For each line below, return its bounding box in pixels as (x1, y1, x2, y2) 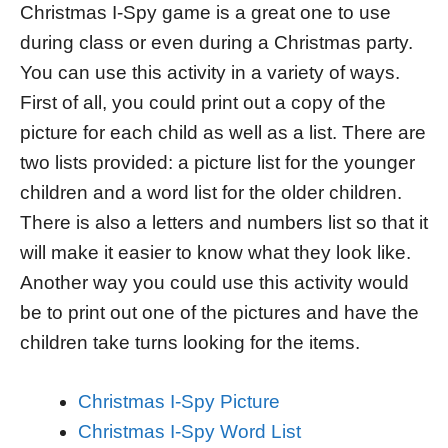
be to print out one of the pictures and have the (20, 301, 419, 323)
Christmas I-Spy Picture (77, 390, 280, 412)
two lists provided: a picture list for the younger (20, 151, 415, 173)
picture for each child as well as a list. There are (20, 121, 426, 143)
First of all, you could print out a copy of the (20, 91, 386, 113)
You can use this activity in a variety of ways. (20, 61, 400, 83)
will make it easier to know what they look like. (20, 241, 411, 263)
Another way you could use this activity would (20, 271, 409, 293)
